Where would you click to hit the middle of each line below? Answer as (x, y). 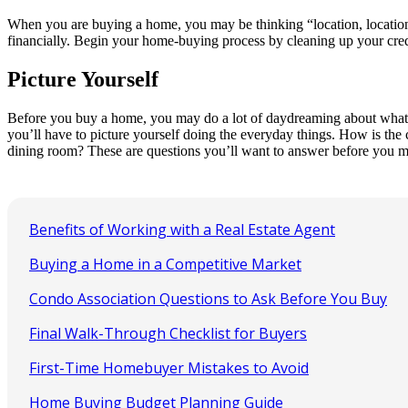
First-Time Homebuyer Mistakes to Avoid (169, 367)
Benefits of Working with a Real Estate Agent (182, 229)
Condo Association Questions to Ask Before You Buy (208, 298)
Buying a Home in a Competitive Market (165, 264)
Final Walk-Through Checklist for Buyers (168, 333)
